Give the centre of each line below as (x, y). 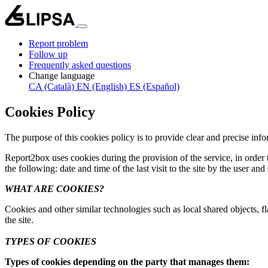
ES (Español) (154, 86)
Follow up (48, 54)
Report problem (58, 43)
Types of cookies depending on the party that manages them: (127, 261)
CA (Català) (51, 86)
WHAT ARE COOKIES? (54, 188)
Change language (62, 76)
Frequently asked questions (80, 65)
